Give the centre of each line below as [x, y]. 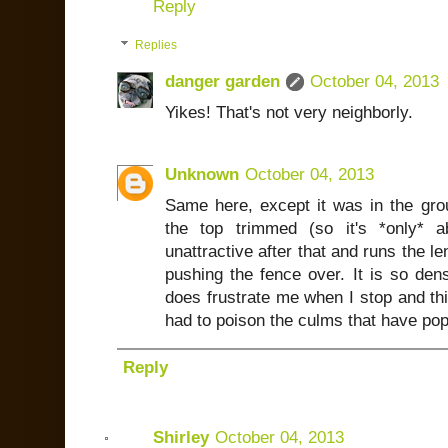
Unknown [202, 174]
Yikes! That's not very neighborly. [289, 112]
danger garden [222, 81]
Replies [156, 45]
